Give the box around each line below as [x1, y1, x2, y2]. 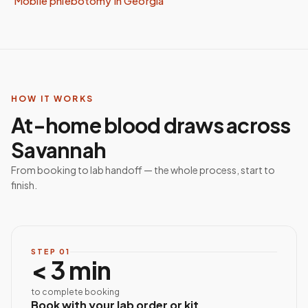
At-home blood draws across [11, 112, 291, 138]
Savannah [11, 137, 106, 163]
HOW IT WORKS [11, 93, 93, 104]
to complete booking [31, 287, 120, 297]
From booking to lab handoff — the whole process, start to [11, 164, 275, 176]
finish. [11, 179, 37, 191]
